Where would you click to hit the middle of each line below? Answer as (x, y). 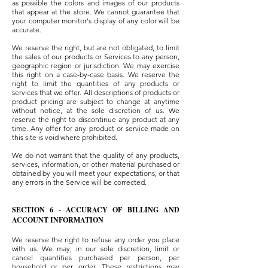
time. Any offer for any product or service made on (96, 129)
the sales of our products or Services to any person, (96, 57)
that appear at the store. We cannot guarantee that (96, 12)
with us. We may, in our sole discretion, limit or (96, 249)
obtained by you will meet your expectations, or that (96, 173)
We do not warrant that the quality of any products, (96, 156)
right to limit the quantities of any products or (96, 84)
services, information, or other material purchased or (96, 165)
